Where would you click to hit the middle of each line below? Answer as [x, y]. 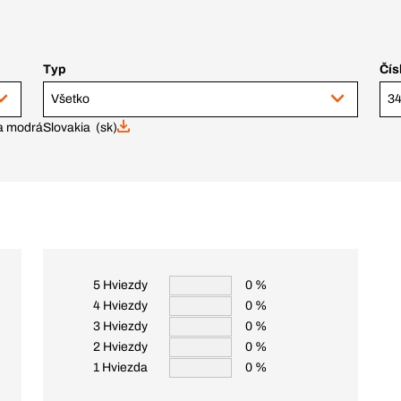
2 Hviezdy [120, 347]
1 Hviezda [120, 367]
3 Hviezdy [120, 326]
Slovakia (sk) [81, 128]
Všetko [70, 99]
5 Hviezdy [120, 285]
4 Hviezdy [120, 306]
